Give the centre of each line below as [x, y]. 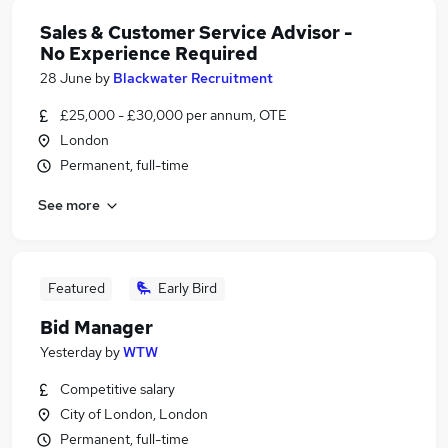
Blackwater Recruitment [193, 78]
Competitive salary [117, 389]
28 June [66, 78]
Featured [76, 288]
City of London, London [134, 414]
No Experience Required [149, 53]
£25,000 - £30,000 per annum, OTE [173, 115]
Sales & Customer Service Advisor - [196, 32]
